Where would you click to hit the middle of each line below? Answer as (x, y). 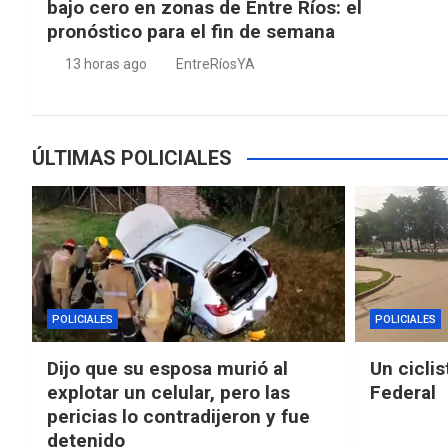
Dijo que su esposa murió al (167, 369)
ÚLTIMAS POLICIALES (132, 157)
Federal (402, 393)
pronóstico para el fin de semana (191, 31)
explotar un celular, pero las (168, 393)
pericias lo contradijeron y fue (178, 417)
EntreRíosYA (215, 63)
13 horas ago (105, 63)
